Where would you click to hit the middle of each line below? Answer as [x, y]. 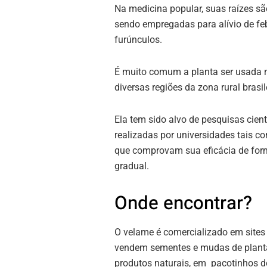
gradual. [132, 166]
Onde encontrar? [183, 203]
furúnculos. [138, 39]
